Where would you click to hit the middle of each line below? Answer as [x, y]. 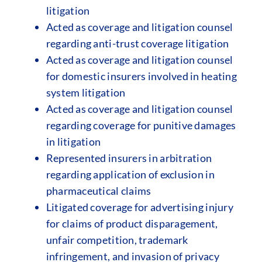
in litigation [73, 142]
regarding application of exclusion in [130, 174]
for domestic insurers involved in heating [141, 76]
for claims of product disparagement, [132, 223]
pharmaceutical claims [99, 191]
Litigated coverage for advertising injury [139, 207]
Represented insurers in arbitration [129, 158]
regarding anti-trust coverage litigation [137, 43]
